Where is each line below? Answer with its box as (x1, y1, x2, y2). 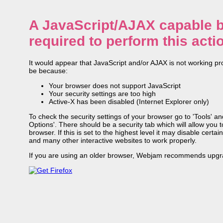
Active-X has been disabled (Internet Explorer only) (49, 97, 209, 106)
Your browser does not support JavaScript (49, 81, 181, 90)
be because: (29, 66, 68, 75)
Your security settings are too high (49, 89, 156, 98)
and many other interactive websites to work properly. (29, 136, 197, 144)
